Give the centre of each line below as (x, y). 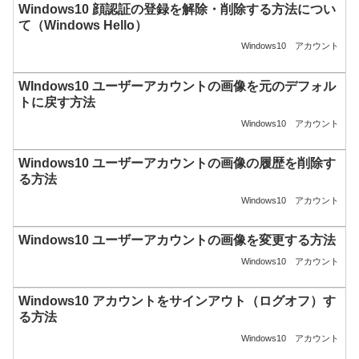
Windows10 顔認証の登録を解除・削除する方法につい (177, 10)
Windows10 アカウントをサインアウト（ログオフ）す (177, 301)
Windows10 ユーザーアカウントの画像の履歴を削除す (177, 163)
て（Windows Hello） (83, 26)
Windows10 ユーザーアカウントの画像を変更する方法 (177, 240)
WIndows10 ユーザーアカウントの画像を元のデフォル (177, 87)
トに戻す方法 (57, 103)
